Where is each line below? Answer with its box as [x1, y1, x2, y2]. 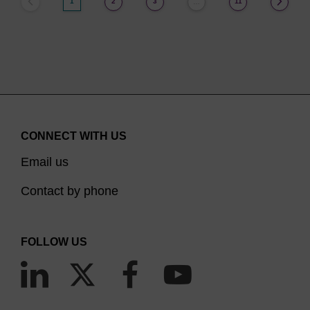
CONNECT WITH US [21, 130, 127, 142]
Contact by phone [21, 184, 118, 198]
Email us [21, 155, 69, 169]
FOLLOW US [21, 236, 87, 248]
